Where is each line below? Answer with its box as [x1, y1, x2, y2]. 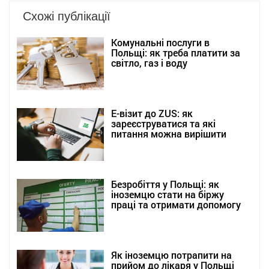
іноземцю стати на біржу [111, 188, 224, 201]
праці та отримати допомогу [111, 198, 241, 211]
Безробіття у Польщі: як [111, 178, 219, 191]
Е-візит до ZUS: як [111, 107, 193, 120]
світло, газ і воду [111, 56, 187, 70]
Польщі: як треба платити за [111, 46, 240, 59]
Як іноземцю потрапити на [111, 249, 232, 262]
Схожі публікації [23, 7, 110, 25]
